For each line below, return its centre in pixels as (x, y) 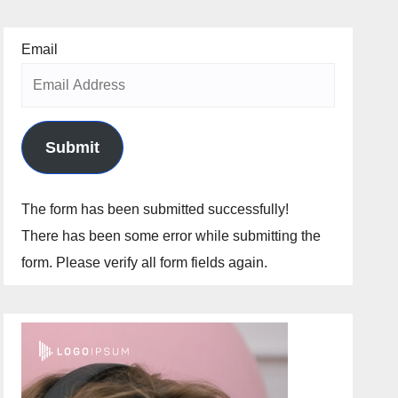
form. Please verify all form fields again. (145, 262)
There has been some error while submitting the (171, 235)
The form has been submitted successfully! (155, 209)
